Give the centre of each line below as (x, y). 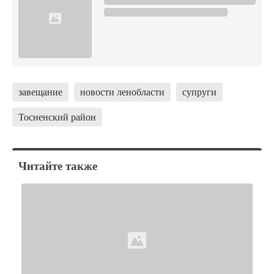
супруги (199, 92)
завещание (40, 92)
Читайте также (58, 166)
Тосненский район (57, 117)
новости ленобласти (122, 92)
